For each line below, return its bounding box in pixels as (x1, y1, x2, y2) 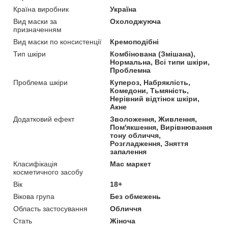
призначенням (13, 25, 62, 34)
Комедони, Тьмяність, (110, 86, 189, 95)
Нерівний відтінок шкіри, (110, 94, 200, 103)
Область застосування (13, 204, 88, 213)
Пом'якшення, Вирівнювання (110, 123, 213, 131)
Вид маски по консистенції (13, 37, 101, 46)
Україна (110, 5, 137, 13)
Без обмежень (110, 192, 161, 201)
